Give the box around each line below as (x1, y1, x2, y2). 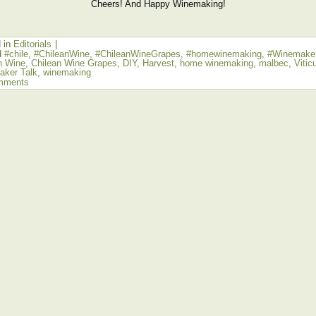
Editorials (13, 39, 51, 49)
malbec (259, 58, 288, 68)
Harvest (142, 58, 174, 68)
